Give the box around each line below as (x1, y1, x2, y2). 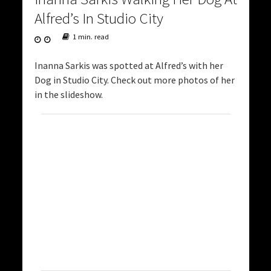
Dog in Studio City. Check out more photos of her (34, 73, 235, 86)
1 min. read (72, 31, 109, 41)
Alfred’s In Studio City (34, 8, 163, 28)
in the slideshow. (34, 88, 103, 100)
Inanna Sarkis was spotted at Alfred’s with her (34, 59, 223, 71)
